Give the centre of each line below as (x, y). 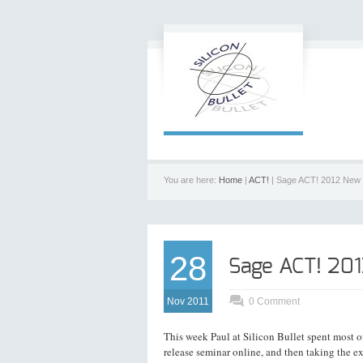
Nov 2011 (188, 301)
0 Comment (274, 301)
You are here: (191, 180)
